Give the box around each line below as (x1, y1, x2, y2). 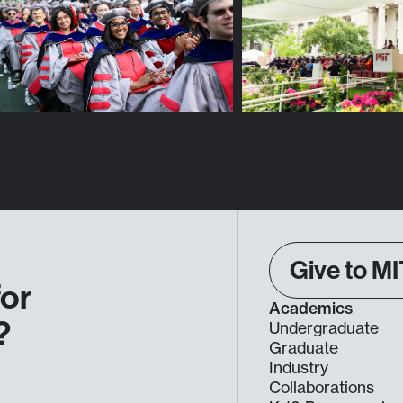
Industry (269, 358, 329, 378)
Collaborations (269, 378, 375, 398)
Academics (269, 299, 354, 318)
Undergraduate (269, 318, 380, 338)
